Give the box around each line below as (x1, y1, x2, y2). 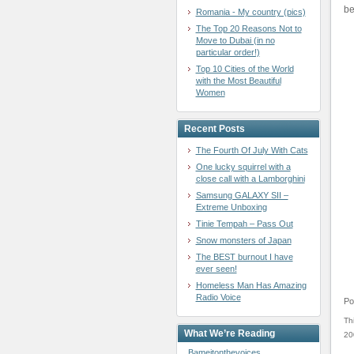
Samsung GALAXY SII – (195, 190, 288, 200)
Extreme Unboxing (195, 202, 267, 212)
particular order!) (195, 47, 260, 57)
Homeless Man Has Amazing (195, 281, 307, 290)
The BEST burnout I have (195, 252, 293, 262)
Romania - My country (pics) (195, 7, 306, 17)
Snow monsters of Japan (195, 235, 292, 245)
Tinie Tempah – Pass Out (195, 219, 293, 228)
